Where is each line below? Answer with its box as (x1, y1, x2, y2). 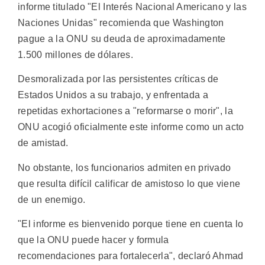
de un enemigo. (18, 194, 86, 205)
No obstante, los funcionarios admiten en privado (18, 162, 231, 173)
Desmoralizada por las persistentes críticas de (18, 74, 219, 85)
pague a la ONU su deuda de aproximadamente (18, 33, 226, 44)
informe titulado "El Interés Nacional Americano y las (18, 1, 247, 12)
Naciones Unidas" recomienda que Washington (18, 17, 224, 28)
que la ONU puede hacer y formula (18, 234, 169, 245)
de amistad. (18, 138, 69, 148)
